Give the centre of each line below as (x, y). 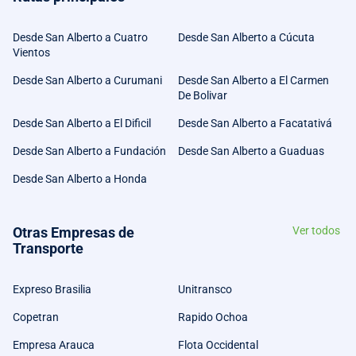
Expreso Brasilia (52, 289)
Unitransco (205, 289)
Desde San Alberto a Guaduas (251, 151)
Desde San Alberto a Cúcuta (246, 37)
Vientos (31, 52)
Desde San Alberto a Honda (80, 179)
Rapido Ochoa (213, 317)
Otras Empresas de (74, 232)
